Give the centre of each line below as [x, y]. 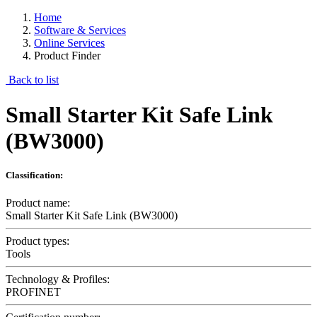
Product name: [38, 203]
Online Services [69, 43]
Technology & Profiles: [58, 279]
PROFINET [33, 292]
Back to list [32, 80]
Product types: [38, 241]
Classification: [34, 175]
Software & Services [80, 30]
